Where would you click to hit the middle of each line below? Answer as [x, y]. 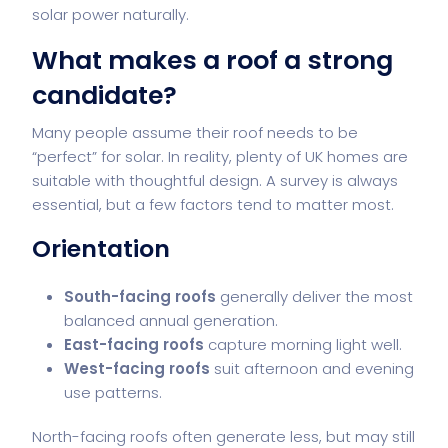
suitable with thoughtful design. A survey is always [215, 180]
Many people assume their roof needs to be [195, 132]
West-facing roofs [137, 368]
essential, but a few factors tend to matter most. [213, 204]
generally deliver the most [314, 296]
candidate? [104, 95]
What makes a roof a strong [212, 60]
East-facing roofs [134, 344]
